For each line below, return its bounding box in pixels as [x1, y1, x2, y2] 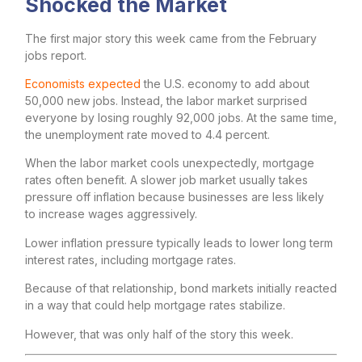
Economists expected [25, 77, 141, 91]
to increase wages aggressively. [25, 207, 197, 221]
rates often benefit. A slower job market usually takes [25, 173, 308, 187]
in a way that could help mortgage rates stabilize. [25, 298, 285, 313]
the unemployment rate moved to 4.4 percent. [25, 128, 270, 142]
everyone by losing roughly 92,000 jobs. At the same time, [25, 111, 337, 125]
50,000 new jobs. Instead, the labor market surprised [25, 94, 307, 108]
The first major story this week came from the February [25, 31, 317, 45]
